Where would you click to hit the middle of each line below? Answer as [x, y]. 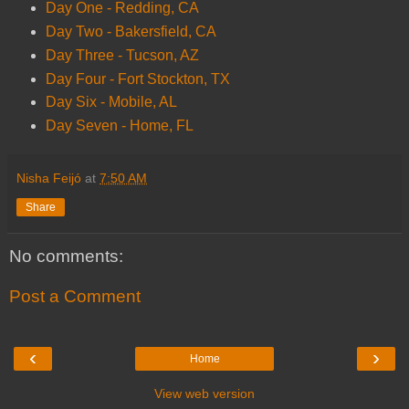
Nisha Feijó [51, 178]
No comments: [66, 257]
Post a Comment [75, 297]
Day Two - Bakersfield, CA [131, 31]
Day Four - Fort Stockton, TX [137, 79]
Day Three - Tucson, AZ [122, 55]
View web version [204, 394]
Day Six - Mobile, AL [111, 102]
